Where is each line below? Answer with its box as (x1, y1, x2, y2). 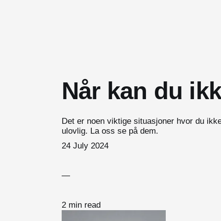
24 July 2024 (61, 141, 109, 150)
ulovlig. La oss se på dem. (61, 126, 158, 136)
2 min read (61, 200, 101, 210)
